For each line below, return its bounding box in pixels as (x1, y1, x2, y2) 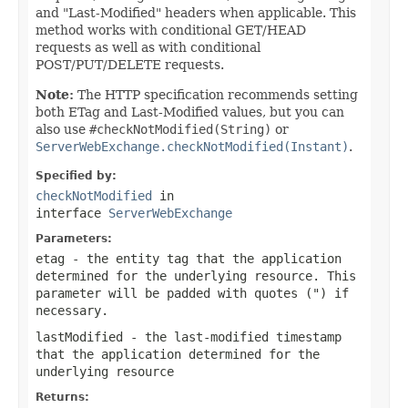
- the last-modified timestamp (123, 329, 342, 344)
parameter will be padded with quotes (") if (36, 285, 349, 301)
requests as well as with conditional (36, 39, 260, 55)
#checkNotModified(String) (89, 121, 271, 137)
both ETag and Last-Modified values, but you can (36, 104, 344, 119)
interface (36, 205, 108, 220)
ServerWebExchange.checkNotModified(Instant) (36, 138, 349, 154)
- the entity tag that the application (65, 250, 342, 266)
